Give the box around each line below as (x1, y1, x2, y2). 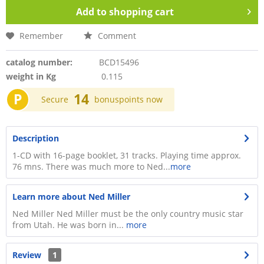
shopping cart (109, 5, 174, 18)
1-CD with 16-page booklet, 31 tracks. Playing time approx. (12, 150, 241, 161)
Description (12, 133, 59, 144)
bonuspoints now (94, 94, 163, 105)
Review (12, 249, 41, 260)
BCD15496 (98, 57, 139, 68)
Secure (41, 94, 68, 105)
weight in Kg (6, 71, 56, 82)
